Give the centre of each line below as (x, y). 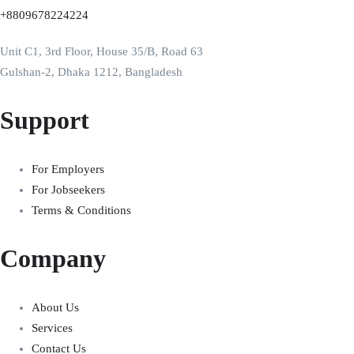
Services (52, 328)
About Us (55, 308)
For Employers (68, 169)
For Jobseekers (68, 190)
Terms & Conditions (81, 211)
